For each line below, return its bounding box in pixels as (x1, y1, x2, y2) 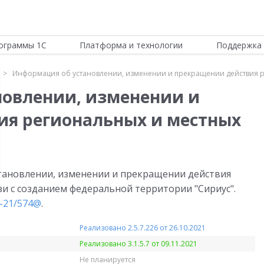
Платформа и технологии (80, 39, 183, 51)
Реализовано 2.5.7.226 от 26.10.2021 (80, 222, 206, 233)
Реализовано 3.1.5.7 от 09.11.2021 (80, 238, 197, 249)
